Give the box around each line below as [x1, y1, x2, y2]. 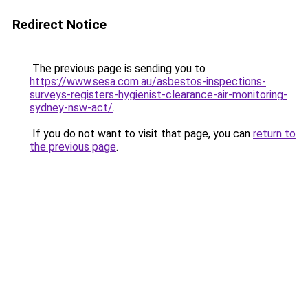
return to [253, 127, 296, 140]
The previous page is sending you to [30, 62, 206, 75]
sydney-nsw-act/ [30, 101, 113, 114]
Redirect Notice [12, 16, 107, 32]
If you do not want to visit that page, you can [30, 127, 253, 140]
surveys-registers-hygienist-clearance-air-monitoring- [30, 88, 287, 101]
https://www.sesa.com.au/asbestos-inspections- [30, 75, 266, 88]
